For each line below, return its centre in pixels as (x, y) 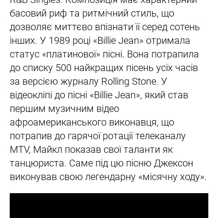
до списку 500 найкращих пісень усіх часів (104, 67)
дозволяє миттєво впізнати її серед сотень (105, 27)
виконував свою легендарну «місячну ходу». (108, 176)
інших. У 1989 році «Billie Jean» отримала (100, 40)
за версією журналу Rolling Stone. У (89, 81)
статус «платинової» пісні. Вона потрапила (104, 54)
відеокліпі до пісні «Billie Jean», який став (99, 95)
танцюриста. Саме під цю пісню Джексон (101, 163)
